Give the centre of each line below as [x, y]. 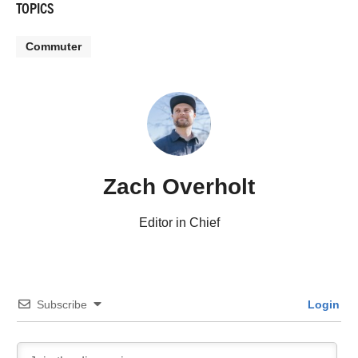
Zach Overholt [179, 186]
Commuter [54, 46]
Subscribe [62, 304]
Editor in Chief [179, 222]
